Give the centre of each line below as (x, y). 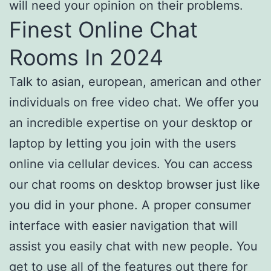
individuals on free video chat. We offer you (134, 102)
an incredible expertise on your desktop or (131, 123)
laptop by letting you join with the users (122, 143)
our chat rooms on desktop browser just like (135, 184)
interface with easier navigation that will (123, 226)
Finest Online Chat (103, 30)
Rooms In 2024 (86, 57)
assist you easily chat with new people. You (133, 246)
